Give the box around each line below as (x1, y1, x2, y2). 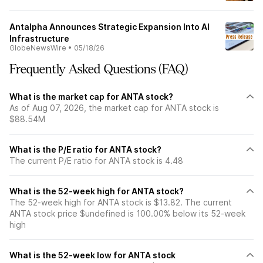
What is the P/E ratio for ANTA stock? (9, 144, 161, 154)
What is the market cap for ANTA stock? (9, 92, 173, 102)
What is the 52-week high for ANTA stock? (9, 186, 184, 196)
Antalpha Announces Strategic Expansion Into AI (9, 22, 210, 32)
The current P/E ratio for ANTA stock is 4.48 (9, 156, 183, 166)
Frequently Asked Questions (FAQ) (9, 62, 188, 76)
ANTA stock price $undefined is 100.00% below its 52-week (9, 208, 245, 218)
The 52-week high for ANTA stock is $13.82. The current (9, 197, 232, 207)
